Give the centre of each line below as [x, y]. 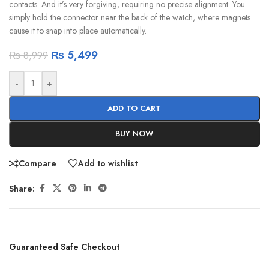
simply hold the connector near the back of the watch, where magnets [130, 17]
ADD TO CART [134, 108]
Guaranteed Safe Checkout [64, 247]
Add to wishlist [108, 164]
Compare [38, 164]
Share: [22, 188]
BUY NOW [134, 133]
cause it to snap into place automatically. [78, 30]
